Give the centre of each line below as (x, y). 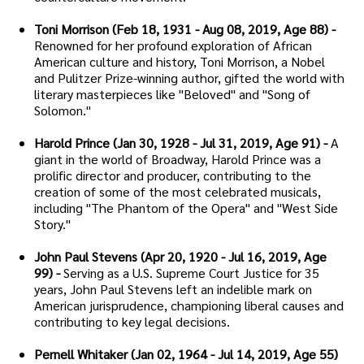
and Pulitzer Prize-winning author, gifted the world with (189, 78)
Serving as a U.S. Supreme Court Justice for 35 (191, 273)
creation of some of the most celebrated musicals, (178, 192)
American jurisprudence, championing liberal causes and (189, 305)
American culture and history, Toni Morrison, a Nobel (180, 62)
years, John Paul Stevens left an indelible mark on (173, 289)
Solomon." (63, 110)
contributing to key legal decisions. (132, 322)
